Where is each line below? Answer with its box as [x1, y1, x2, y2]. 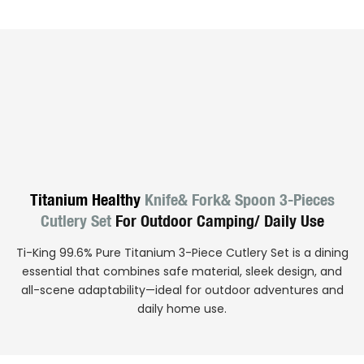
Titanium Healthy [29, 189, 141, 209]
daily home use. [137, 300, 227, 317]
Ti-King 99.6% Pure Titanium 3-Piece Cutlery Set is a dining [15, 244, 349, 261]
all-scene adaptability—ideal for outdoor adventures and [20, 281, 344, 298]
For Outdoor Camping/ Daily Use [110, 210, 324, 230]
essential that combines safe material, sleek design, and [22, 262, 342, 279]
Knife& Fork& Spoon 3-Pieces [140, 189, 335, 209]
